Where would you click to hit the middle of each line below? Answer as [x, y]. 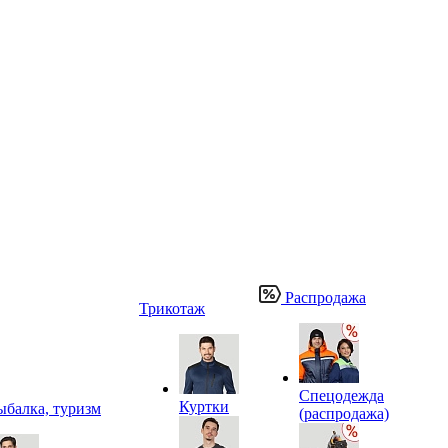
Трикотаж [172, 308]
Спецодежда [341, 395]
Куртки [204, 406]
